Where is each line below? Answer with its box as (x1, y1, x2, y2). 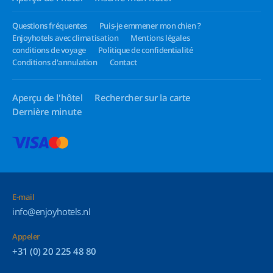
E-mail (12, 191, 35, 202)
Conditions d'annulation (12, 57, 97, 68)
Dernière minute (12, 105, 82, 118)
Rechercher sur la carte (94, 91, 191, 104)
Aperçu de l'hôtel (12, 91, 83, 104)
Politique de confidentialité (97, 44, 193, 55)
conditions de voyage (12, 44, 86, 55)
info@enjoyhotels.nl (12, 205, 91, 218)
